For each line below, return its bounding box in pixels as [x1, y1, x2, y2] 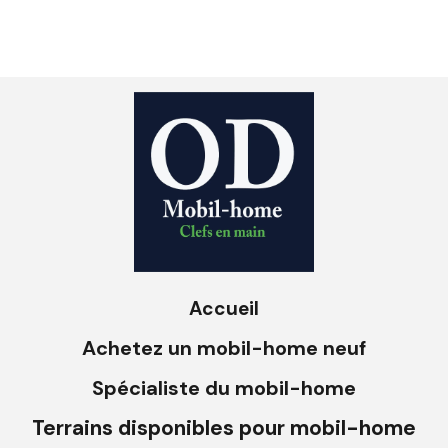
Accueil [189, 296, 259, 321]
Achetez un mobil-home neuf [82, 335, 366, 361]
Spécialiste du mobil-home [92, 375, 356, 401]
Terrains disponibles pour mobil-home [32, 414, 416, 442]
